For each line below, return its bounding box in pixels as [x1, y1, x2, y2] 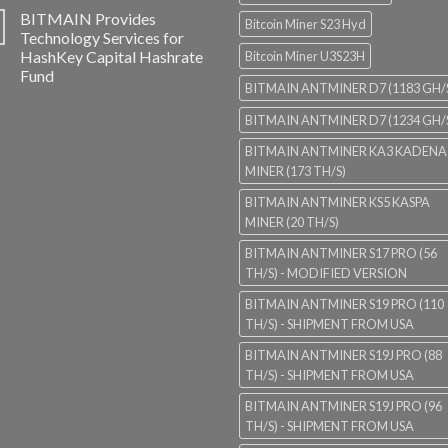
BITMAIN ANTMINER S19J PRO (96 [245, 398, 442, 415]
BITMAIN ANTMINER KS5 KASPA [245, 194, 430, 211]
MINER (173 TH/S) [245, 163, 346, 180]
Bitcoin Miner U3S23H [245, 48, 365, 65]
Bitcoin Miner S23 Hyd [245, 16, 366, 33]
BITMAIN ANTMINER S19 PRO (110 [245, 296, 444, 313]
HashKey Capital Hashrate [20, 47, 203, 67]
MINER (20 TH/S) [245, 214, 339, 231]
